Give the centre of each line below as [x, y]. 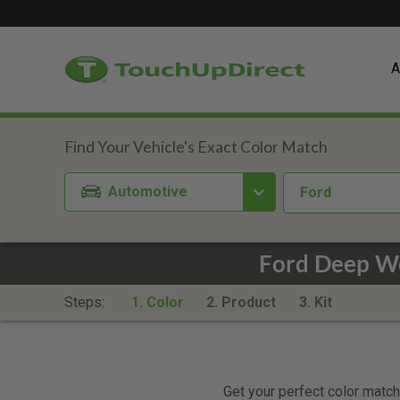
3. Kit [315, 302]
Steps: [86, 302]
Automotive [148, 191]
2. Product [242, 302]
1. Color [157, 302]
